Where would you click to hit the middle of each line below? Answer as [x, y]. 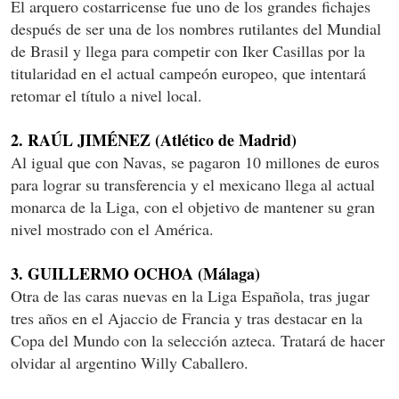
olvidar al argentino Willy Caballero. [130, 362]
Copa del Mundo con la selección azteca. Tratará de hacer [198, 340]
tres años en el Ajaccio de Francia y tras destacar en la [187, 318]
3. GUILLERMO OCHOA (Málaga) [135, 273]
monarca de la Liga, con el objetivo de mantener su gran [193, 206]
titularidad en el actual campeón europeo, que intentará [188, 73]
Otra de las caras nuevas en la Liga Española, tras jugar [190, 295]
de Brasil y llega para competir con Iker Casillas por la [188, 50]
